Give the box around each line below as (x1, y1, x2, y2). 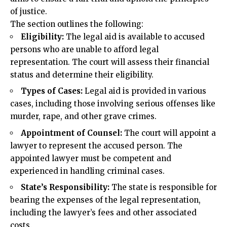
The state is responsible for (109, 175, 217, 185)
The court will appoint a (122, 121, 216, 131)
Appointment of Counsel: (21, 121, 122, 131)
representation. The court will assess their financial (10, 50, 209, 60)
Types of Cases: (21, 79, 83, 89)
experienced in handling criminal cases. (10, 159, 165, 169)
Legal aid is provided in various (83, 79, 206, 89)
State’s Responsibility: (21, 175, 109, 185)
